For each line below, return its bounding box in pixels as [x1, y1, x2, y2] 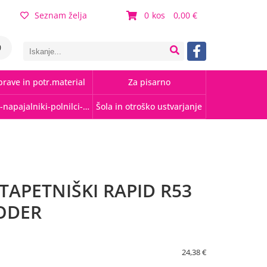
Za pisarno [128, 76, 170, 88]
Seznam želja [35, 10, 87, 21]
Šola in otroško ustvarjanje [96, 101, 203, 112]
